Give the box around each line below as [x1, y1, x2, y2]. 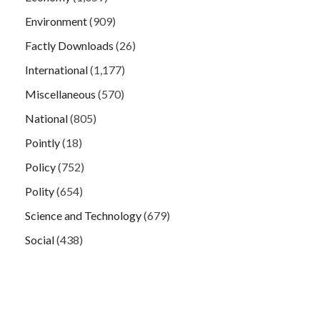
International [25, 62, 88, 76]
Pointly [25, 135, 60, 149]
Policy [25, 159, 56, 174]
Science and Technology [25, 208, 141, 222]
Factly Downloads [25, 38, 114, 52]
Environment [25, 14, 87, 28]
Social [25, 232, 54, 246]
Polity [25, 184, 54, 198]
